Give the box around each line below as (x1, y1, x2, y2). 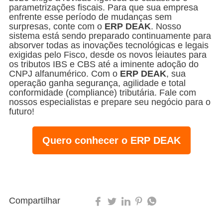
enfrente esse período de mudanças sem (9, 11, 172, 22)
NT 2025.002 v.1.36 (9, 163, 87, 173)
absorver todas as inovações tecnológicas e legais (9, 40, 209, 50)
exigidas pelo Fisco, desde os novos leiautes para (9, 49, 207, 60)
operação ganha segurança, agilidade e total (9, 78, 186, 88)
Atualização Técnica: (9, 153, 98, 164)
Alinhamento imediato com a (98, 153, 213, 164)
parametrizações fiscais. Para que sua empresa (9, 2, 198, 12)
